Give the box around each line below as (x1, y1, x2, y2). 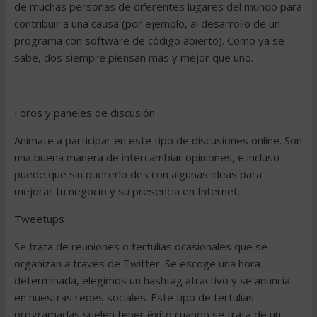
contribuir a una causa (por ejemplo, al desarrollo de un (13, 16, 280, 30)
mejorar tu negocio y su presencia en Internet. (13, 184, 240, 198)
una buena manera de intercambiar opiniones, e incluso (13, 150, 279, 164)
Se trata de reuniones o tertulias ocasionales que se (13, 239, 267, 253)
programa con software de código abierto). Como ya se (13, 33, 284, 47)
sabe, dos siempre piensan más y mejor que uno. (13, 50, 253, 64)
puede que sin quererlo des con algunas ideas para (13, 167, 262, 181)
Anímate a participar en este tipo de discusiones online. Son (13, 133, 302, 147)
